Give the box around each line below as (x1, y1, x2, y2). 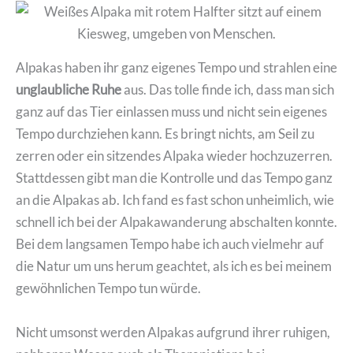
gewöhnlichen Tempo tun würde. (16, 280, 201, 297)
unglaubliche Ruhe (16, 81, 121, 98)
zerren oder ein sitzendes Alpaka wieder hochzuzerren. (16, 147, 333, 165)
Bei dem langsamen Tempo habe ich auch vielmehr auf (16, 236, 324, 253)
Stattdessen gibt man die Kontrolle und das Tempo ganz (16, 169, 333, 187)
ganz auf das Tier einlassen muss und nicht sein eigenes (16, 103, 327, 121)
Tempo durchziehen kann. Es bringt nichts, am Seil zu (16, 125, 314, 143)
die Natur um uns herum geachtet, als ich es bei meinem (16, 258, 332, 275)
